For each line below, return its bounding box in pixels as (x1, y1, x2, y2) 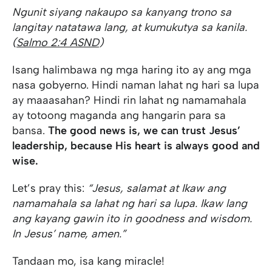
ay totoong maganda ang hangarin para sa (12, 108, 226, 122)
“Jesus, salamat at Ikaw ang (87, 181, 226, 195)
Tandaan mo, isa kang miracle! (12, 254, 165, 268)
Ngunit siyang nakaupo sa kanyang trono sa (12, 5, 231, 19)
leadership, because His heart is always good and (12, 138, 260, 152)
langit (12, 20, 40, 34)
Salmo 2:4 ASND (16, 35, 99, 49)
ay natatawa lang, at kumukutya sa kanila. (40, 20, 247, 34)
